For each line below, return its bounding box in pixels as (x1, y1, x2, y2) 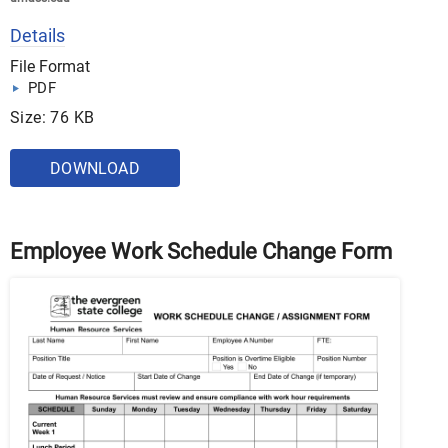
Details (10, 24, 65, 46)
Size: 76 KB (10, 107, 95, 127)
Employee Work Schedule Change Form (10, 238, 392, 264)
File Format (10, 56, 90, 76)
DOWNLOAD (49, 158, 141, 178)
